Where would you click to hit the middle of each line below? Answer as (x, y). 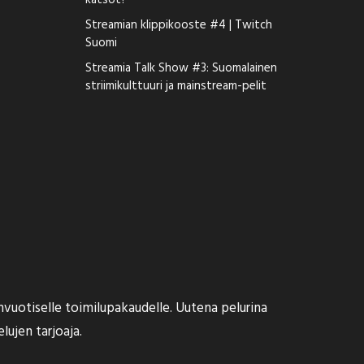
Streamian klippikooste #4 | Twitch (179, 25)
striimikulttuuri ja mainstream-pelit (176, 86)
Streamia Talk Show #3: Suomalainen (181, 68)
